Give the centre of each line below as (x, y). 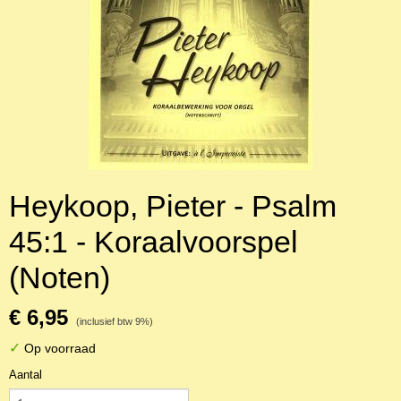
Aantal (26, 375)
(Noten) (60, 277)
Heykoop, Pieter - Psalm (173, 206)
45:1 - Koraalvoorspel (154, 242)
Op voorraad (58, 348)
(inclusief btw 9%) (115, 321)
